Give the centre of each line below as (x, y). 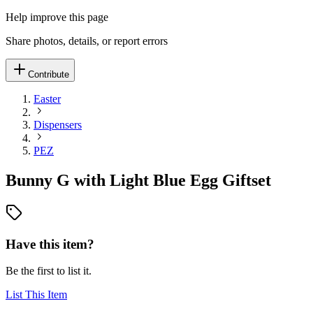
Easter (47, 99)
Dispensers (58, 125)
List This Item (36, 295)
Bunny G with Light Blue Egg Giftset (138, 180)
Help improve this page (57, 17)
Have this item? (50, 244)
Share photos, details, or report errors (87, 41)
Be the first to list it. (49, 271)
